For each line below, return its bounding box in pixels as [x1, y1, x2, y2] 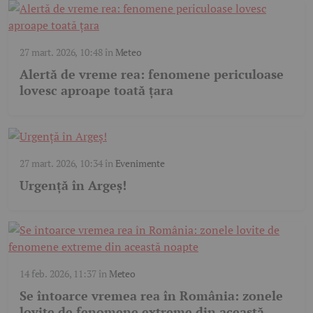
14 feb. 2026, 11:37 [20, 267, 96, 281]
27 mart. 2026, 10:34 [20, 156, 103, 170]
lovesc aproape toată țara [20, 82, 173, 99]
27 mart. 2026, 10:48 [20, 45, 103, 59]
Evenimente [115, 156, 165, 170]
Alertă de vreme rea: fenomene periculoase [20, 66, 284, 83]
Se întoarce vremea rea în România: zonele [20, 287, 283, 305]
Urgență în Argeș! [20, 177, 126, 194]
